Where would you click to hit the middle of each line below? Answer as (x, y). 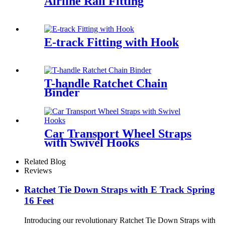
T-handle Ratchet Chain (106, 83)
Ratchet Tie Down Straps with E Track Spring (120, 190)
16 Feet (39, 201)
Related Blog (45, 161)
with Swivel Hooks (92, 142)
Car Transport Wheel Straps (118, 133)
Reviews (38, 170)
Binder (62, 92)
